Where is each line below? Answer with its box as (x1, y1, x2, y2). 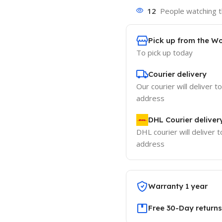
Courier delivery (148, 69, 207, 79)
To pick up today (136, 47, 193, 57)
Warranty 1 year (148, 181, 208, 191)
